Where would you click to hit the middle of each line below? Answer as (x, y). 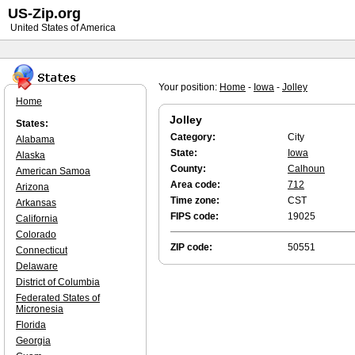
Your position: (189, 87)
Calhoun (306, 169)
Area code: (195, 185)
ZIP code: (191, 247)
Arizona (32, 187)
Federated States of (58, 298)
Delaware (37, 266)
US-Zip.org (44, 13)
